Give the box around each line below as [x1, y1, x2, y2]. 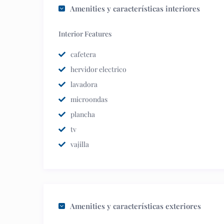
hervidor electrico [70, 64, 126, 74]
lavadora [70, 79, 97, 89]
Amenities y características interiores [70, 3, 200, 13]
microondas [70, 94, 107, 104]
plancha [70, 109, 95, 119]
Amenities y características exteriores [70, 201, 201, 211]
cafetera [70, 49, 96, 59]
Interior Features [58, 29, 111, 38]
